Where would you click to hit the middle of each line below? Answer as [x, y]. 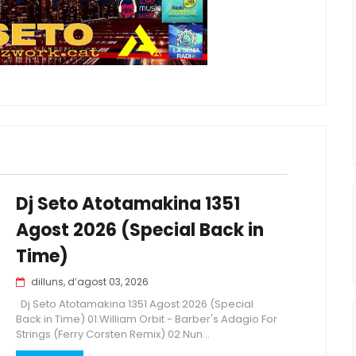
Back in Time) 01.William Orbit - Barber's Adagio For [147, 319]
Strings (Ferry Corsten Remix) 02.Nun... [113, 334]
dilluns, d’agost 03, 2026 [90, 282]
